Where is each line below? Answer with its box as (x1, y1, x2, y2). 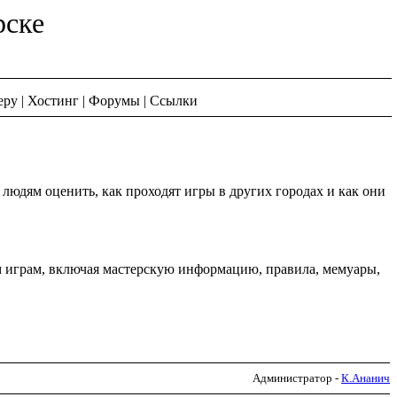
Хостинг (27, 93, 79, 108)
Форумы (89, 93, 140, 108)
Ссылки (150, 93, 198, 108)
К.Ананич (341, 370, 390, 385)
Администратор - (253, 370, 341, 385)
